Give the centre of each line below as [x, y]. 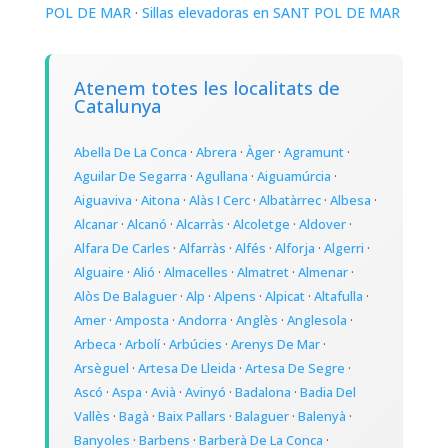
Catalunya [117, 106]
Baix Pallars [191, 416]
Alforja [294, 248]
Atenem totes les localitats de [206, 88]
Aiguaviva [102, 200]
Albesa [350, 200]
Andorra [202, 320]
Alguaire [98, 272]
